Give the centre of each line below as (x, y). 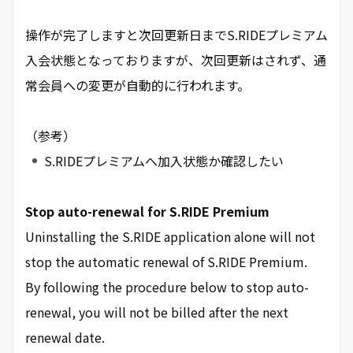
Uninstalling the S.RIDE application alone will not (170, 236)
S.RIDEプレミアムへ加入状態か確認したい (164, 161)
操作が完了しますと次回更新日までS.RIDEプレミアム (176, 35)
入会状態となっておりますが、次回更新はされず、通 (176, 60)
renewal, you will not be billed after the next (157, 312)
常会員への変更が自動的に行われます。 (137, 85)
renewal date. (65, 337)
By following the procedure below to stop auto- (167, 287)
